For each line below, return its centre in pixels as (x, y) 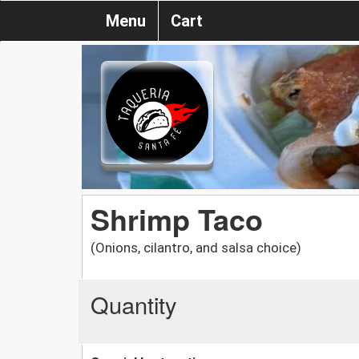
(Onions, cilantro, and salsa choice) (196, 247)
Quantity (134, 304)
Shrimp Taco (177, 218)
